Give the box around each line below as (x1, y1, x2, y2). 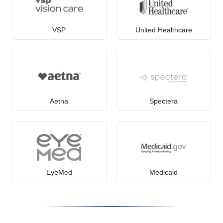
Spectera (149, 97, 178, 105)
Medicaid (149, 168, 178, 176)
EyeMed (46, 168, 72, 176)
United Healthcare (135, 26, 192, 34)
